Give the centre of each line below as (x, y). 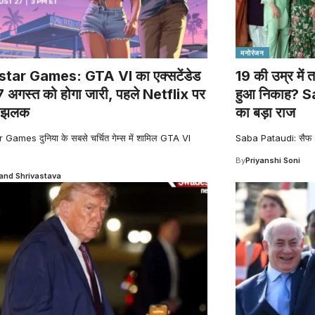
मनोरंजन (252, 52)
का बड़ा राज (266, 112)
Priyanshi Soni (273, 160)
